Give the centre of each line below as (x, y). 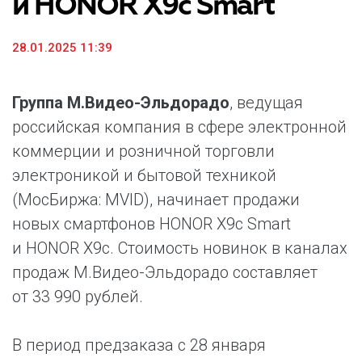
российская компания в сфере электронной (179, 127)
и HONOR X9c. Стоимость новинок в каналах (180, 248)
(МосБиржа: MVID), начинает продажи (156, 200)
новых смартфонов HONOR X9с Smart (152, 224)
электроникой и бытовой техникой (144, 175)
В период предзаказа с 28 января (139, 345)
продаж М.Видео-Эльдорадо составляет (165, 272)
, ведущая (266, 103)
